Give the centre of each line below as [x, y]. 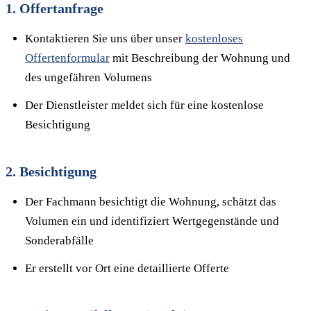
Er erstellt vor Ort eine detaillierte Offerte [127, 268]
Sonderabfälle [59, 241]
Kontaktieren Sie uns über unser [105, 39]
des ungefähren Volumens [89, 77]
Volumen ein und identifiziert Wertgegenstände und [152, 221]
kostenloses [214, 39]
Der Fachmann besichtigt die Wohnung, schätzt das [151, 202]
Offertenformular [67, 58]
